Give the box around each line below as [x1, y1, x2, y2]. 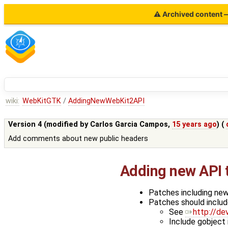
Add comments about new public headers [8, 134, 149, 144]
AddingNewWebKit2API [68, 97, 145, 106]
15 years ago [172, 120, 217, 129]
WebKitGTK [22, 97, 61, 106]
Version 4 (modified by [8, 120, 91, 129]
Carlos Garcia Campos [90, 120, 168, 129]
